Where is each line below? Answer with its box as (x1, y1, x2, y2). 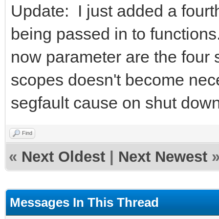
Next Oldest (22, 148, 105, 165)
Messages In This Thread (10, 195, 159, 210)
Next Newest (118, 148, 207, 165)
